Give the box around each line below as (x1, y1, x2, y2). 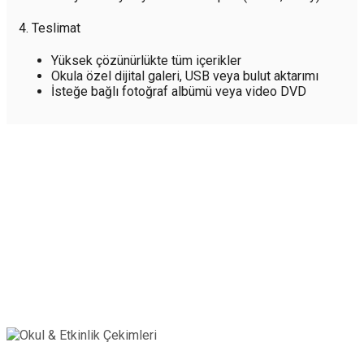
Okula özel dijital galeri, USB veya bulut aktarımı (51, 68, 318, 84)
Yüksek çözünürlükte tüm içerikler (51, 53, 241, 69)
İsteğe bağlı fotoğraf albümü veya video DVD (51, 84, 306, 100)
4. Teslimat (19, 19, 80, 36)
